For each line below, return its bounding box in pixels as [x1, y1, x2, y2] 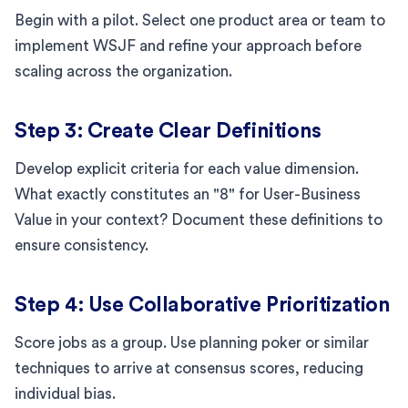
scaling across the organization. [15, 63, 232, 79]
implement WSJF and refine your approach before [15, 37, 362, 54]
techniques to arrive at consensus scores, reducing [15, 360, 363, 376]
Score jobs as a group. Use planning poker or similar [15, 334, 369, 351]
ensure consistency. [15, 237, 148, 253]
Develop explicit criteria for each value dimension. [15, 160, 359, 177]
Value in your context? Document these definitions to [15, 211, 382, 228]
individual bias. [15, 385, 116, 402]
